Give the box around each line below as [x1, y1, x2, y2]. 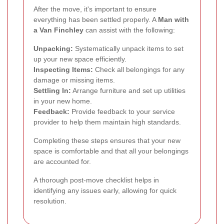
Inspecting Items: [33, 65, 93, 73]
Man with [158, 15, 189, 23]
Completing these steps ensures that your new [33, 136, 180, 144]
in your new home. [33, 96, 92, 105]
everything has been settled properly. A [33, 15, 158, 23]
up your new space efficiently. [33, 54, 126, 63]
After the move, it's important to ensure [33, 4, 156, 13]
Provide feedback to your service [69, 107, 175, 115]
